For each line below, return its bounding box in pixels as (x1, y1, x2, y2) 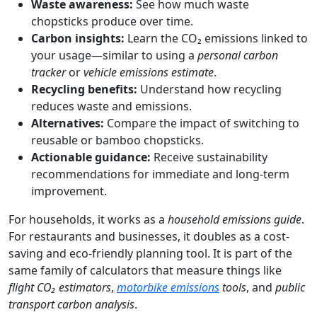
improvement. (31, 183, 107, 199)
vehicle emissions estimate (83, 64, 214, 80)
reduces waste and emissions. (31, 98, 192, 114)
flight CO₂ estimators (8, 279, 111, 295)
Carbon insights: (31, 30, 125, 46)
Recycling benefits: (31, 81, 137, 97)
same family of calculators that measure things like (8, 262, 282, 278)
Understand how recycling (137, 81, 282, 97)
